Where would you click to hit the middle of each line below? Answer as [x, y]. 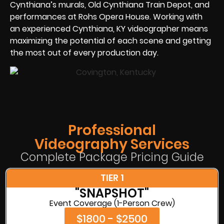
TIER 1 [112, 178]
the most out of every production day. [84, 52]
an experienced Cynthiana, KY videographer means [109, 28]
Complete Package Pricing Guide [112, 157]
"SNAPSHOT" [112, 193]
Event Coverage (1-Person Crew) [112, 203]
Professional [112, 130]
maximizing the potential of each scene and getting [110, 40]
